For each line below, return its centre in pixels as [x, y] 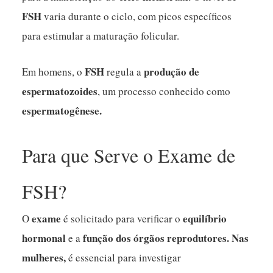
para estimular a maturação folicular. [101, 35]
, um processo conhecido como [164, 91]
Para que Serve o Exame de [129, 155]
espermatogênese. [62, 110]
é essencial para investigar [124, 257]
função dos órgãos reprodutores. [156, 238]
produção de [172, 71]
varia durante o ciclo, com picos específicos [137, 16]
